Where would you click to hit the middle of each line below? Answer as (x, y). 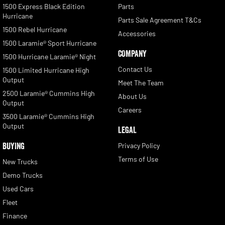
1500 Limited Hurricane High (46, 70)
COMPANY (132, 54)
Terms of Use (138, 159)
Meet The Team (141, 83)
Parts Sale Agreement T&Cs (159, 20)
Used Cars (18, 189)
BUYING (14, 146)
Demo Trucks (23, 175)
